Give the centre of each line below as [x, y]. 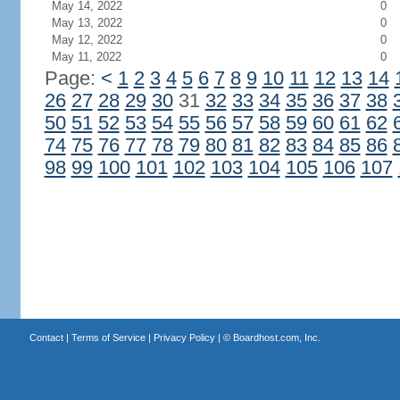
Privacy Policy [184, 337]
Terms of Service [108, 337]
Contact [46, 337]
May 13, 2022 [87, 23]
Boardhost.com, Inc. [276, 337]
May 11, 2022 [86, 57]
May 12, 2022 [87, 40]
